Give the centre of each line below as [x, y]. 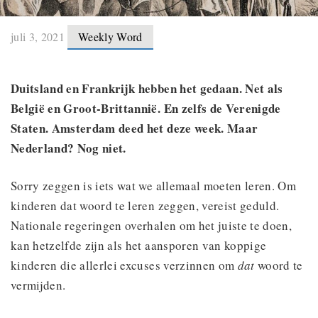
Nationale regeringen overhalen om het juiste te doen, [152, 225]
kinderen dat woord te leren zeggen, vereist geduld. [145, 205]
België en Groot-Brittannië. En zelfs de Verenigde [146, 108]
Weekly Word [110, 36]
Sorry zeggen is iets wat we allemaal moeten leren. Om [154, 185]
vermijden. [38, 285]
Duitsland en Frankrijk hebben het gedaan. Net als [147, 88]
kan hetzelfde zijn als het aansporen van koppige [139, 245]
